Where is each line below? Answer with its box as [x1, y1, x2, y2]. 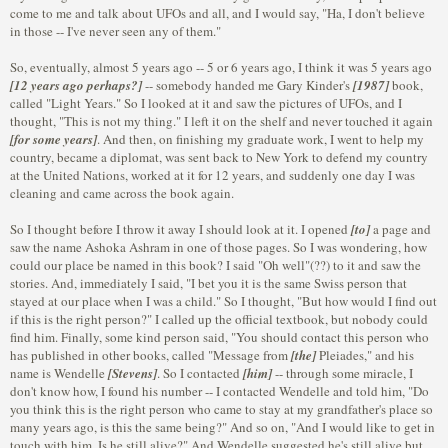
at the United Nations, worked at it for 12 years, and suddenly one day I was [10, 166, 415, 184]
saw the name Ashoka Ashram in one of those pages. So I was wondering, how [10, 238, 427, 256]
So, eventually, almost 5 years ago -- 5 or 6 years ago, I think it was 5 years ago [10, 58, 432, 76]
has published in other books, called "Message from [10, 346, 291, 364]
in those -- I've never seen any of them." [10, 22, 221, 40]
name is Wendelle [10, 364, 108, 382]
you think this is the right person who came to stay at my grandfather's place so [10, 400, 433, 418]
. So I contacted [157, 364, 243, 382]
